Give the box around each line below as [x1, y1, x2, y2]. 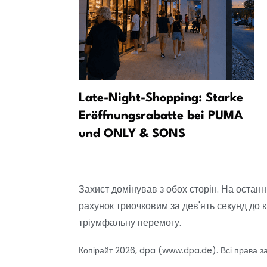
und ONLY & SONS [79, 128, 185, 141]
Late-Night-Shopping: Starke [79, 92, 243, 105]
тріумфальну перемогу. [79, 216, 181, 230]
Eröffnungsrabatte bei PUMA [79, 110, 243, 123]
